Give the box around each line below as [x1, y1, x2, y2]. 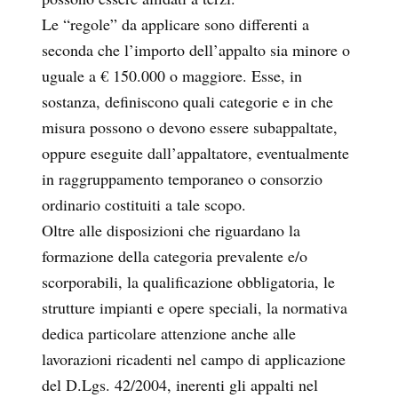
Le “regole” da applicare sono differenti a [42, 13, 309, 36]
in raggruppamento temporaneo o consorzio [42, 168, 322, 190]
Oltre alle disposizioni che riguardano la [42, 219, 300, 242]
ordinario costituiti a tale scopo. [42, 194, 246, 216]
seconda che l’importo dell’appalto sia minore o [42, 39, 350, 61]
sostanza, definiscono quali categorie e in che [42, 91, 333, 113]
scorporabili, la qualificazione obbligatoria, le [42, 271, 335, 293]
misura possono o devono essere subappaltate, [42, 116, 338, 139]
